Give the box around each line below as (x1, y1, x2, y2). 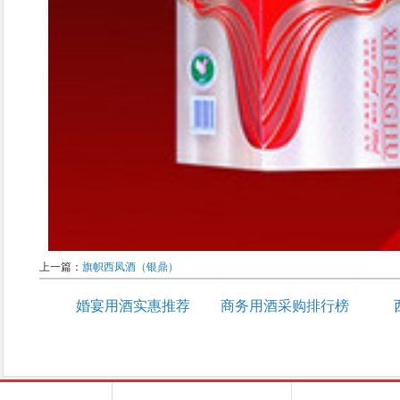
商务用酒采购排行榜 (221, 297, 349, 313)
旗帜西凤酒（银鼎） (82, 260, 179, 273)
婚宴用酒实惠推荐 (76, 297, 190, 313)
